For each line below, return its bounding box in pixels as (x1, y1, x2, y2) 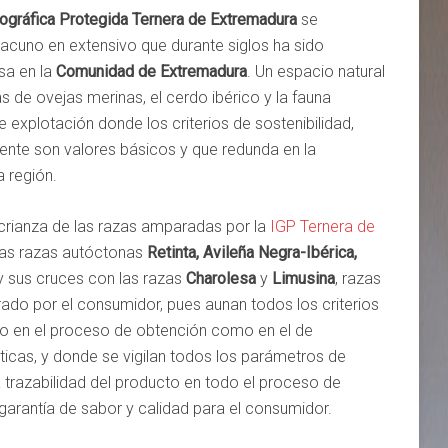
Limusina (272, 269, 335, 289)
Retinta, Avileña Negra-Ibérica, (147, 243, 357, 263)
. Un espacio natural (247, 62, 385, 82)
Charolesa (186, 269, 256, 289)
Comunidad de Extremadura (56, 62, 247, 82)
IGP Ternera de (270, 217, 375, 237)
